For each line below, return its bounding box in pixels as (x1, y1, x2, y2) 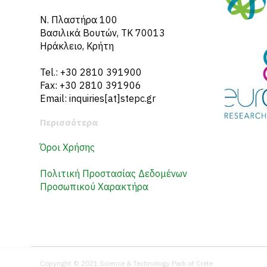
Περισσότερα (40, 117, 98, 128)
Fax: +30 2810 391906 (40, 79, 141, 91)
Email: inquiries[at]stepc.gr (40, 92, 156, 104)
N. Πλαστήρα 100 (40, 14, 117, 26)
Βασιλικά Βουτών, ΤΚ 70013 (40, 27, 165, 39)
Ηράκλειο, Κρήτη (40, 40, 114, 52)
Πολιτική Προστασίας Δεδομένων (40, 167, 187, 179)
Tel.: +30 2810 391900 (40, 66, 142, 78)
